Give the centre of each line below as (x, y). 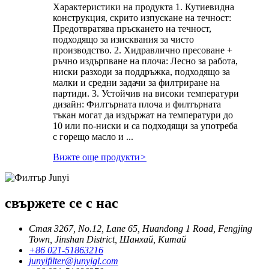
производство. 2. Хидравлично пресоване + (143, 50)
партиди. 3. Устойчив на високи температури (146, 93)
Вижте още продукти (96, 157)
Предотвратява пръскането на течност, (132, 28)
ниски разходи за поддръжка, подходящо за (141, 71)
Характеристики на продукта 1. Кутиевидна (144, 7)
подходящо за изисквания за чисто (123, 39)
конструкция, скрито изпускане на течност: (142, 17)
